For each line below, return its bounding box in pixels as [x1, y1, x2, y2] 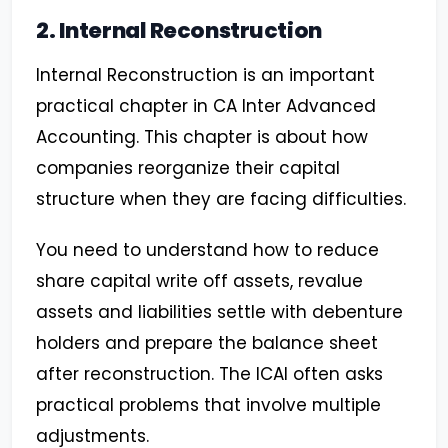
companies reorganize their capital [36, 156, 340, 181]
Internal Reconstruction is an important [36, 63, 375, 88]
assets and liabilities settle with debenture [36, 300, 403, 325]
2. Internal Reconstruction [36, 15, 322, 47]
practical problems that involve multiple [36, 393, 381, 418]
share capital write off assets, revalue [36, 269, 363, 294]
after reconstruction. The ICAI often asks [36, 362, 383, 387]
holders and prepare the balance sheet [36, 331, 378, 356]
